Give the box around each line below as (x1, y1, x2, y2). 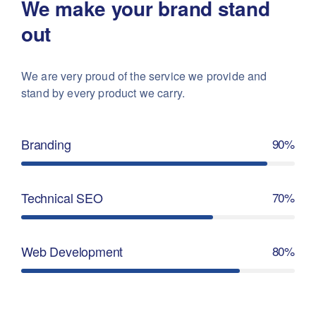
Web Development (21, 242, 123, 260)
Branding (21, 135, 71, 153)
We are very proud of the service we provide (21, 68, 245, 84)
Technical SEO (21, 188, 103, 207)
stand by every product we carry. (21, 85, 186, 101)
